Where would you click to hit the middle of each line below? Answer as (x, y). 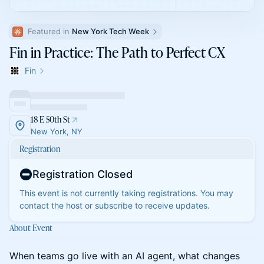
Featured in (50, 31)
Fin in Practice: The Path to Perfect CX (117, 52)
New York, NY (57, 131)
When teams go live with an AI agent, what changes (125, 256)
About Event (31, 228)
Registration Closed (82, 174)
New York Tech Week (110, 31)
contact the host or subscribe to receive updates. (115, 205)
